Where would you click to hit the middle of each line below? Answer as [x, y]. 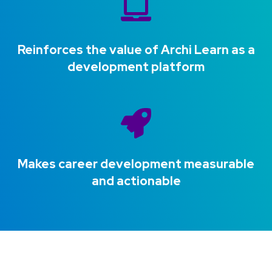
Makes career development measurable [136, 164]
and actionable [136, 181]
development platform [136, 67]
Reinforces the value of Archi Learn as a [136, 50]
